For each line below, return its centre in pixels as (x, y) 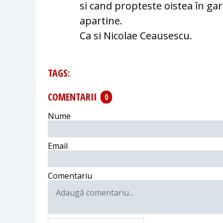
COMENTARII (72, 97)
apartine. (101, 20)
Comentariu (70, 175)
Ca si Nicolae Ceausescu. (136, 35)
